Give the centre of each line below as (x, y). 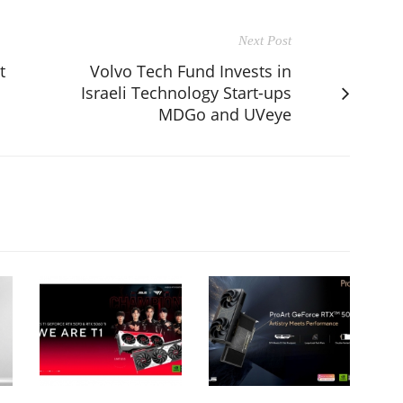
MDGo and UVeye (225, 115)
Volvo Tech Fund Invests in (191, 72)
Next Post (265, 41)
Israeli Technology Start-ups (186, 93)
